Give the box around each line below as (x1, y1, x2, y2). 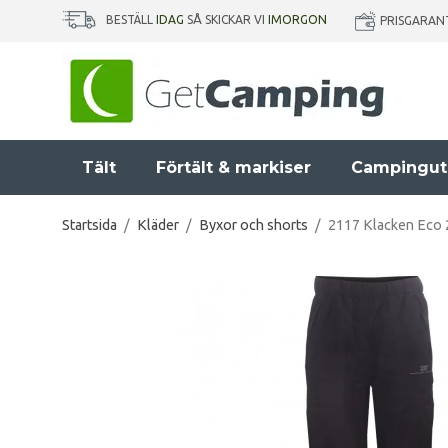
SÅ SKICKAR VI (184, 13, 268, 27)
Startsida (62, 217, 117, 233)
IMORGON (268, 13, 327, 27)
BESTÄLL (106, 13, 156, 27)
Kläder (137, 217, 179, 233)
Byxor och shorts (199, 217, 308, 233)
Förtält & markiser (156, 158, 311, 177)
